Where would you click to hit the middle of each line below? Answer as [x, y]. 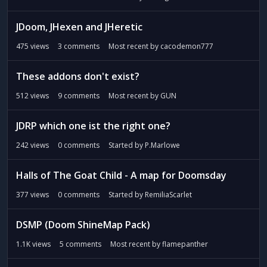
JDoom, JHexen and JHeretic [79, 27]
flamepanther [185, 244]
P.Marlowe [162, 145]
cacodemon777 [187, 46]
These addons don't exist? [78, 76]
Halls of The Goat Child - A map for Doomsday [121, 175]
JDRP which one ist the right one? [93, 126]
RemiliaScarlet [168, 195]
